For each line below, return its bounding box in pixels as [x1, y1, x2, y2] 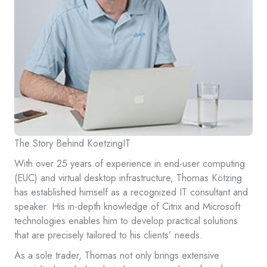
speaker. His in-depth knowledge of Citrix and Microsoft [14, 199, 240, 213]
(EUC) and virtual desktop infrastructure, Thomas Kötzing [14, 170, 242, 185]
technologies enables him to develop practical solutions [14, 213, 238, 228]
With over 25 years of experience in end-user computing [14, 156, 245, 170]
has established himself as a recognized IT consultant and [14, 185, 248, 199]
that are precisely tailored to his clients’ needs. [14, 228, 203, 242]
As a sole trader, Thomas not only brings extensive [14, 248, 219, 262]
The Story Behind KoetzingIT [14, 136, 131, 150]
